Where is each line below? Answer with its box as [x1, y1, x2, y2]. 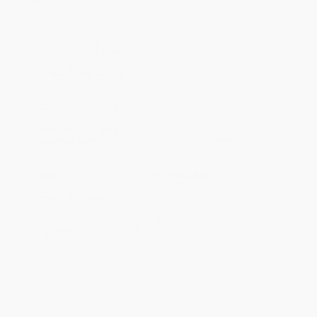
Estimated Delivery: [36, 125, 123, 136]
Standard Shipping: [36, 101, 122, 113]
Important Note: [36, 192, 107, 204]
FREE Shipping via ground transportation [122, 101, 289, 113]
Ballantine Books [67, 7, 136, 18]
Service [36, 258, 67, 270]
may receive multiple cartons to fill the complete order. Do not [36, 203, 286, 214]
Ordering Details [25, 40, 120, 57]
